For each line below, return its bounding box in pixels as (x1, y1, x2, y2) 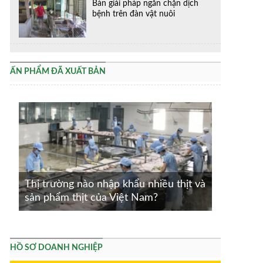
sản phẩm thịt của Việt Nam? (25, 193, 158, 204)
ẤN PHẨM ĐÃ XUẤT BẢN (10, 68, 106, 76)
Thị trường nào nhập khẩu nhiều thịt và (25, 179, 205, 190)
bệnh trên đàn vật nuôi (92, 9, 176, 18)
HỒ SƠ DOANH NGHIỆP (10, 244, 103, 252)
